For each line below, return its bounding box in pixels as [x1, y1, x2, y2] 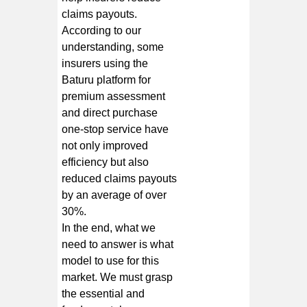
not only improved [62, 139, 149, 151]
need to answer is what [62, 238, 174, 250]
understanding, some [62, 40, 164, 53]
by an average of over [62, 188, 167, 201]
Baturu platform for [62, 73, 151, 86]
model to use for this [62, 254, 160, 267]
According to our [62, 24, 142, 36]
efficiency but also [62, 156, 149, 168]
